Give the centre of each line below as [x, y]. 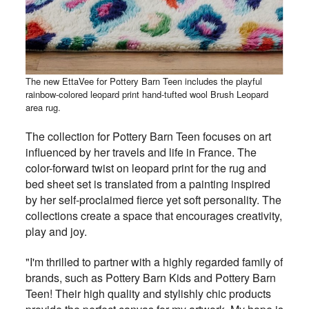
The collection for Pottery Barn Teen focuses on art [148, 137]
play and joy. [56, 232]
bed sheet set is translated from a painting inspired [148, 184]
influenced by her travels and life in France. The [141, 152]
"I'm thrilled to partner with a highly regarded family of [154, 262]
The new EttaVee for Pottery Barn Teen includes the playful [143, 81]
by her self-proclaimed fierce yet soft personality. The [153, 200]
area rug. [44, 108]
